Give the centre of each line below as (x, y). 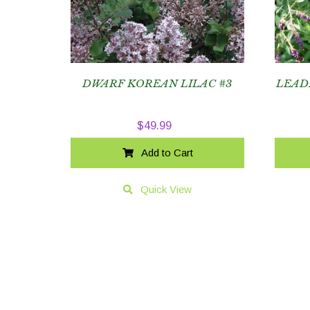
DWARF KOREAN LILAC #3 (158, 83)
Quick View (166, 190)
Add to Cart (167, 153)
